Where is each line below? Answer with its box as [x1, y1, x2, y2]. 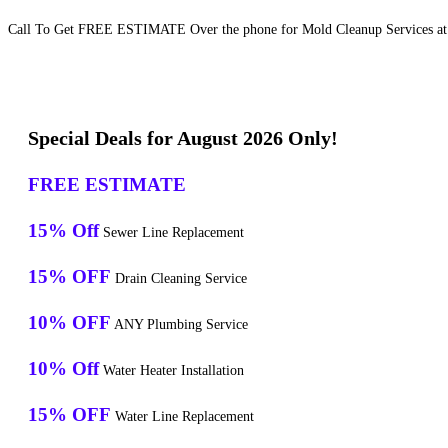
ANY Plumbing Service [111, 317, 248, 333]
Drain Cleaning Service [111, 271, 247, 287]
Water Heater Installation [99, 363, 244, 379]
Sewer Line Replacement [99, 225, 244, 241]
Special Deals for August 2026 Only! [28, 127, 338, 150]
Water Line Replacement [111, 409, 254, 425]
